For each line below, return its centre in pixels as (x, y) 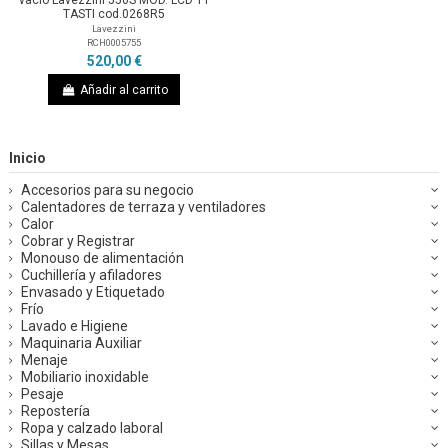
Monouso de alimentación (102, 258)
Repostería (55, 411)
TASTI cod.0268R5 (114, 13)
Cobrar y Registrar (78, 241)
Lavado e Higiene (74, 326)
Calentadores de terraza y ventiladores (143, 207)
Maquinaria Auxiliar (81, 343)
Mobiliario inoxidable (85, 377)
